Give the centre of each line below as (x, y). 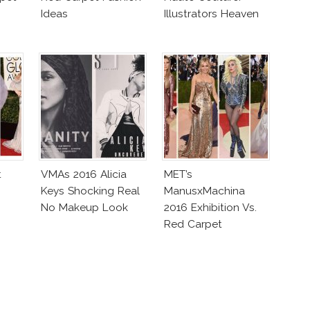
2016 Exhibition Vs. (210, 207)
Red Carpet (193, 224)
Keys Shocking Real (90, 190)
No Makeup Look (84, 207)
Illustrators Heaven (211, 13)
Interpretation (198, 240)
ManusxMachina (204, 190)
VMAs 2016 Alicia (84, 174)
